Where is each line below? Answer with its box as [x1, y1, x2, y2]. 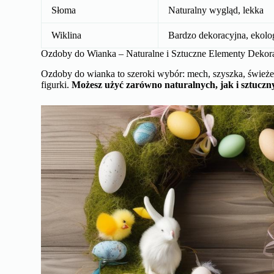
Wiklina [51, 29, 82, 40]
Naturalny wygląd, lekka [168, 4, 264, 15]
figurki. [41, 79, 72, 90]
